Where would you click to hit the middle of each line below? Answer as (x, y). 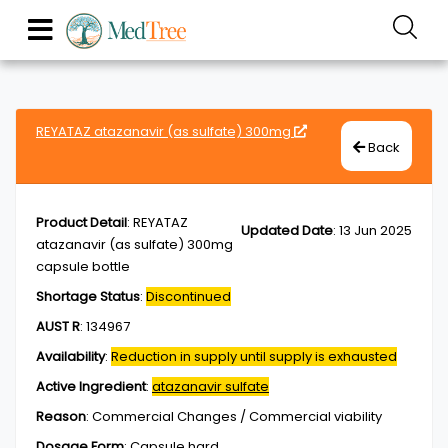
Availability (70, 356)
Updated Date (287, 230)
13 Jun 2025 (375, 230)
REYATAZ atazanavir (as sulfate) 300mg (165, 131)
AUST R (58, 326)
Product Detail (81, 222)
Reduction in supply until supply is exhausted (254, 356)
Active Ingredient (91, 386)
